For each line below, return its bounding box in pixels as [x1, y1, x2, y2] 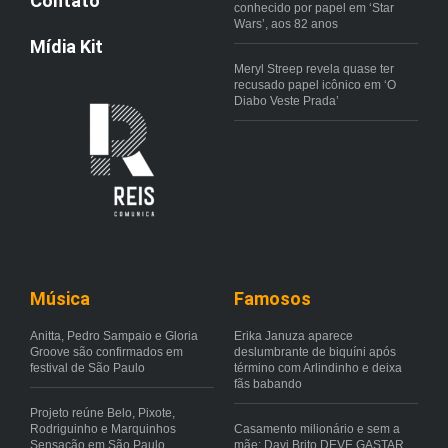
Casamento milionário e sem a [234, 421, 400, 436]
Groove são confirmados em [30, 344, 183, 359]
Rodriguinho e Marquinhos [30, 421, 176, 436]
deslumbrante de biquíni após [234, 344, 396, 359]
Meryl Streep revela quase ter [234, 61, 394, 76]
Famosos [234, 287, 311, 309]
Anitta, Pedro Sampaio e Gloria [30, 328, 198, 343]
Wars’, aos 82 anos [234, 16, 338, 31]
